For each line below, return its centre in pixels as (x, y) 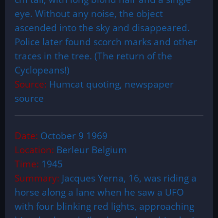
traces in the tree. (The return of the (93, 56)
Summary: (38, 178)
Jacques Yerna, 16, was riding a (129, 178)
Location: (36, 150)
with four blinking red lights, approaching (104, 206)
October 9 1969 (74, 136)
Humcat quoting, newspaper (110, 84)
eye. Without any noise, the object (89, 13)
